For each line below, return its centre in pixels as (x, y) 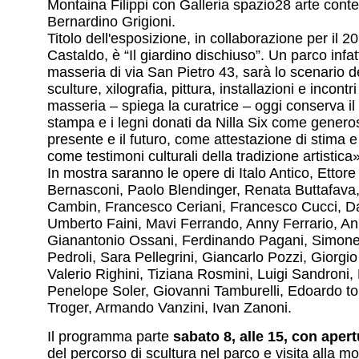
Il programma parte (110, 336)
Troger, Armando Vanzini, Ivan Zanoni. (169, 308)
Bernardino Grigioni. (111, 22)
